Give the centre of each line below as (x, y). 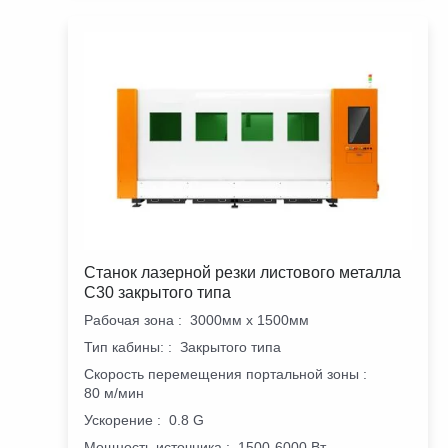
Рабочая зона (129, 320)
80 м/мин (114, 393)
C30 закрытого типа (157, 293)
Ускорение (118, 420)
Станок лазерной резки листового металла (242, 273)
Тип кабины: (124, 347)
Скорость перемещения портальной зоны (221, 374)
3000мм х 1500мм (249, 320)
